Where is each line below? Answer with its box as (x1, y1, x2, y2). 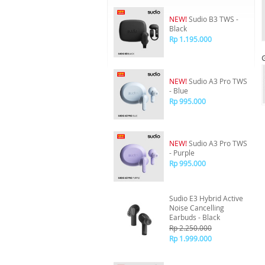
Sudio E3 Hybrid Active (169, 193, 243, 203)
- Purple (169, 148, 195, 157)
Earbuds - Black (169, 212, 220, 222)
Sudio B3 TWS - (187, 14, 238, 24)
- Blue (169, 86, 188, 95)
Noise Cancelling (169, 203, 224, 212)
